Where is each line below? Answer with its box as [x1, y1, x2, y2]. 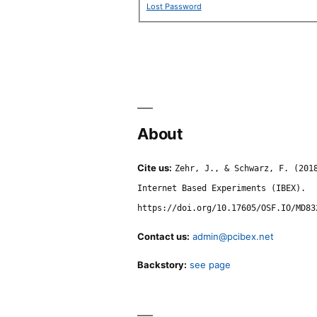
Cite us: [137, 161, 173, 173]
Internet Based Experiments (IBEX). [137, 183, 306, 193]
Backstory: [137, 258, 188, 270]
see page [190, 258, 231, 270]
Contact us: [137, 230, 190, 242]
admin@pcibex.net [192, 230, 275, 242]
